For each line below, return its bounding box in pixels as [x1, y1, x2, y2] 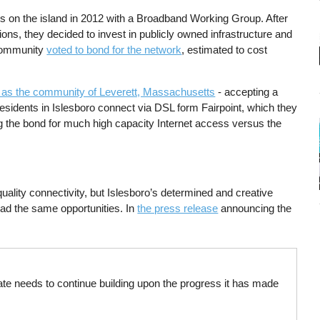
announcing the [218, 201, 292, 214]
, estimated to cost [181, 43, 268, 56]
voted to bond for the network [46, 43, 182, 56]
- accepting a [215, 86, 279, 99]
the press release [137, 201, 219, 214]
